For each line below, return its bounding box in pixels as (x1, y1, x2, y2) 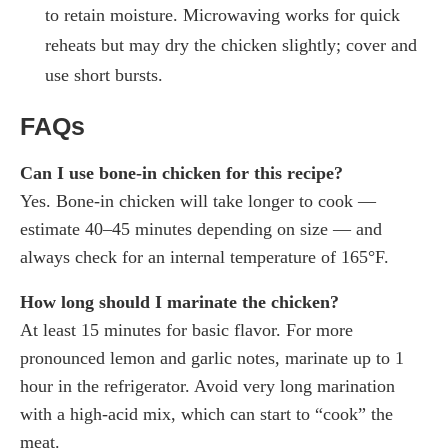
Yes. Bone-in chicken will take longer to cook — (20, 190, 376, 211)
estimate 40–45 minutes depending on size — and (20, 218, 382, 239)
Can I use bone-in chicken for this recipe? (20, 162, 343, 183)
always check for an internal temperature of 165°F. (20, 246, 389, 267)
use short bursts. (45, 64, 163, 85)
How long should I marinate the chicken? (20, 291, 339, 312)
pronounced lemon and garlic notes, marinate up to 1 (20, 347, 404, 368)
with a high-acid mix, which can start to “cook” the (20, 403, 393, 424)
